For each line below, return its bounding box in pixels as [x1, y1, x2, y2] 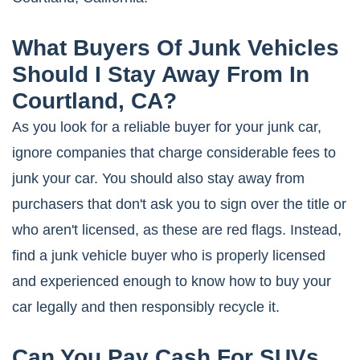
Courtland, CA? [12, 88, 177, 114]
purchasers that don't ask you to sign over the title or [12, 196, 346, 213]
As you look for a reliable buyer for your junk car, [12, 119, 321, 136]
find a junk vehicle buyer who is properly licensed [12, 247, 325, 264]
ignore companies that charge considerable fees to [12, 145, 336, 162]
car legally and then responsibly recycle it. [12, 299, 280, 316]
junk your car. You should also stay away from [12, 170, 305, 187]
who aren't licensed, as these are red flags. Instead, [12, 222, 342, 239]
